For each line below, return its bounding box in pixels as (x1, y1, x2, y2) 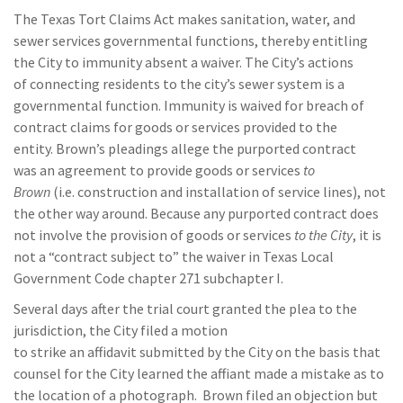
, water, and (285, 10, 355, 28)
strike (28, 343, 69, 361)
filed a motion (140, 321, 228, 339)
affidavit (85, 343, 139, 361)
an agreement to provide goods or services (40, 161, 303, 179)
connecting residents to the (30, 75, 201, 93)
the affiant (184, 364, 254, 382)
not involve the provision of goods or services (13, 226, 294, 244)
